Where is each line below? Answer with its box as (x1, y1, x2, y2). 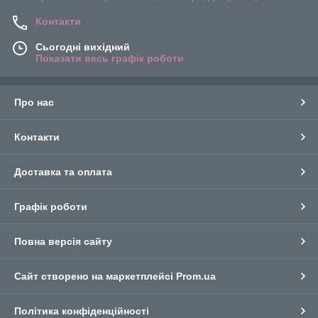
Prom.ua (176, 270, 216, 282)
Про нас (14, 97, 54, 108)
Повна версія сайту (14, 236, 112, 247)
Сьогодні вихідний (35, 41, 130, 53)
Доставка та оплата (14, 166, 112, 177)
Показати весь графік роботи (35, 53, 184, 64)
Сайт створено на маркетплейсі (14, 270, 176, 282)
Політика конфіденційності (14, 305, 149, 317)
